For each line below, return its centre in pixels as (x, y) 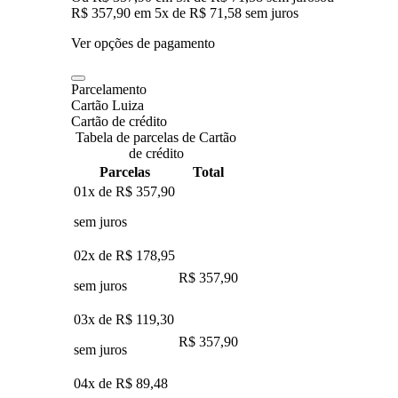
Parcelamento (109, 89)
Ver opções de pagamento (143, 43)
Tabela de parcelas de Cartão (156, 137)
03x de (95, 319)
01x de (95, 191)
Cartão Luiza (107, 105)
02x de (95, 255)
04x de (95, 383)
